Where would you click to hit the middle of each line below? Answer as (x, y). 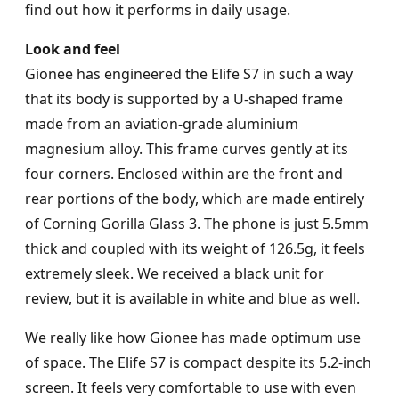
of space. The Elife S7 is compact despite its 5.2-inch (198, 363)
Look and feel (73, 49)
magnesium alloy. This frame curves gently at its (187, 149)
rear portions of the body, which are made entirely (195, 199)
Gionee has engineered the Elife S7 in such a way (189, 74)
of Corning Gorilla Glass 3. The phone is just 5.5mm (197, 224)
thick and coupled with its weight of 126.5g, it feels (195, 249)
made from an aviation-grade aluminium (162, 124)
